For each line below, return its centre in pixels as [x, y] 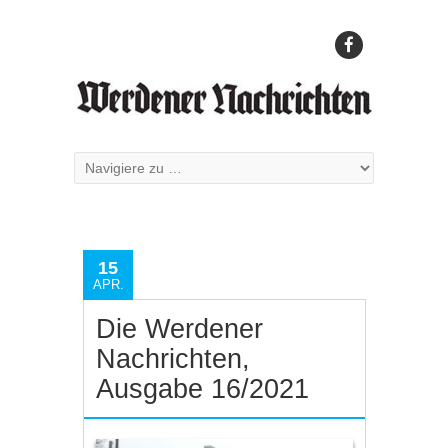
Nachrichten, [173, 359]
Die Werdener [180, 329]
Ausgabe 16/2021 [203, 389]
